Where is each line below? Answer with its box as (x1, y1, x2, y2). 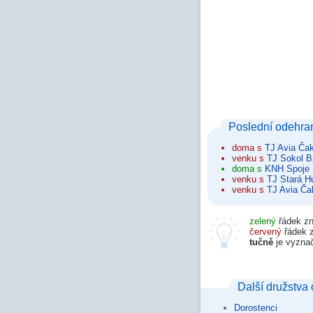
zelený (249, 215, 276, 226)
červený (249, 226, 282, 237)
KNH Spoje (265, 163, 310, 174)
